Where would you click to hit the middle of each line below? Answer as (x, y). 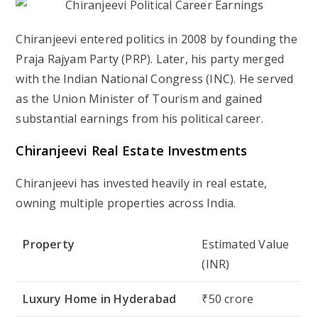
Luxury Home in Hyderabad (100, 298)
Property (49, 244)
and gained (230, 98)
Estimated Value (246, 244)
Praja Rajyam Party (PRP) (83, 59)
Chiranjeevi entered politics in (98, 39)
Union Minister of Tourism (125, 98)
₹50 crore (228, 298)
